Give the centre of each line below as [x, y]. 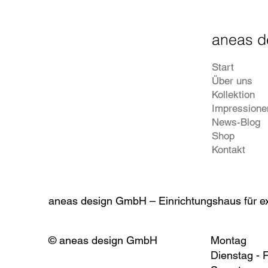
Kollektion [234, 95]
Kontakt [229, 150]
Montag [228, 240]
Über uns [232, 81]
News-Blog [236, 122]
